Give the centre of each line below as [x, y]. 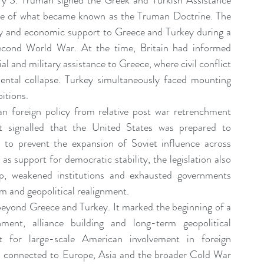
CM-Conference [133, 102]
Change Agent [151, 55]
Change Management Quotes [155, 8]
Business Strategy [60, 55]
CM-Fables [212, 102]
